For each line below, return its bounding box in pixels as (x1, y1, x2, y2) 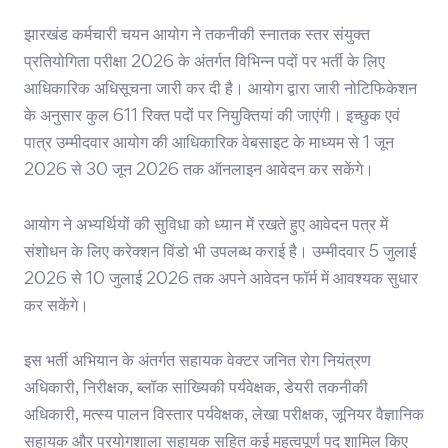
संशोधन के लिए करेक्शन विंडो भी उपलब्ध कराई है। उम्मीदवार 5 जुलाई (24, 244, 416, 261)
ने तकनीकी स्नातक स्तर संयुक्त (188, 27, 370, 44)
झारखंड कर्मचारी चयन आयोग (24, 27, 188, 44)
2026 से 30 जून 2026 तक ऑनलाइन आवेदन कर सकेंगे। (24, 162, 374, 179)
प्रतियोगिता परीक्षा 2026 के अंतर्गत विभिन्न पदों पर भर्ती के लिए (24, 54, 385, 71)
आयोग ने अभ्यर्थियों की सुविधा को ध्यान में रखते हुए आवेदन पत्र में (24, 217, 388, 234)
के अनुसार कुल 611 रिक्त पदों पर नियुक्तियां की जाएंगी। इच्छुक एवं (24, 108, 400, 125)
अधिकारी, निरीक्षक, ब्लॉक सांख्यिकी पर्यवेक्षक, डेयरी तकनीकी (24, 380, 368, 397)
